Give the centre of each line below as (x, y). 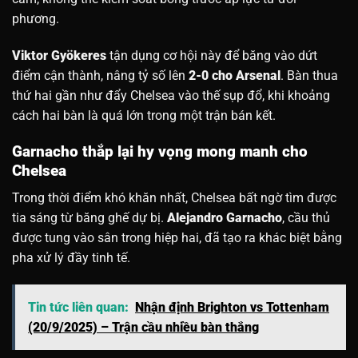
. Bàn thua (309, 76)
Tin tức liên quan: (78, 308)
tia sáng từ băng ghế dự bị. (89, 218)
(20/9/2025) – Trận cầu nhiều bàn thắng (143, 328)
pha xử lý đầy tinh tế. (71, 258)
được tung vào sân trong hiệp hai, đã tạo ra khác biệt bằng (177, 238)
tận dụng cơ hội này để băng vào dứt (212, 56)
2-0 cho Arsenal (235, 76)
